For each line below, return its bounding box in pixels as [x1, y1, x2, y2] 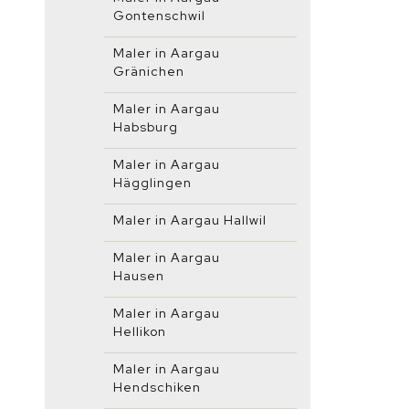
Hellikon [113, 323, 166, 340]
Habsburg [113, 119, 178, 135]
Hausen [113, 267, 164, 284]
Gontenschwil [113, 7, 205, 24]
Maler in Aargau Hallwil [113, 212, 267, 228]
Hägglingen [113, 174, 192, 191]
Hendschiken [113, 379, 201, 395]
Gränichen [113, 63, 184, 79]
